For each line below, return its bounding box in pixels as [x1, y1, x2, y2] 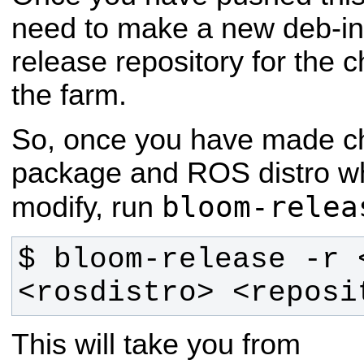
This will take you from [11, 327, 301, 361]
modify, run [11, 191, 162, 224]
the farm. [11, 78, 127, 111]
